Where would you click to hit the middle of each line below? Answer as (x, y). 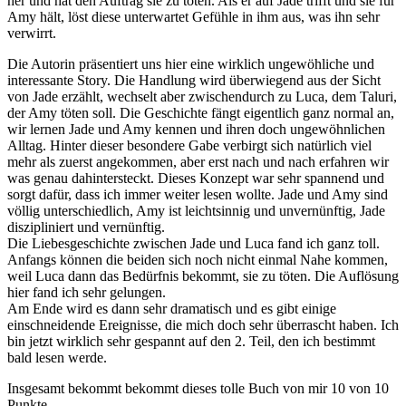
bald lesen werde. (57, 357)
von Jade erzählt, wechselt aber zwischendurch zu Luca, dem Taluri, (202, 96)
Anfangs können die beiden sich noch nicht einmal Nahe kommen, (198, 259)
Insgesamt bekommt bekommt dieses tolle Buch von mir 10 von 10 (198, 388)
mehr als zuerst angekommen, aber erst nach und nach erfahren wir (198, 161)
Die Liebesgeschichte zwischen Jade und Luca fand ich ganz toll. (193, 243)
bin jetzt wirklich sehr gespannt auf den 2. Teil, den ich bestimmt (191, 341)
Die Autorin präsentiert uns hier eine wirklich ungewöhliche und (191, 63)
